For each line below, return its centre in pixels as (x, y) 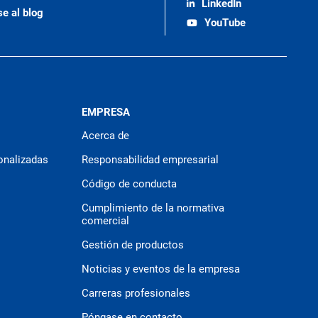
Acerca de (106, 136)
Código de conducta (130, 184)
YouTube (225, 22)
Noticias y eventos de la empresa (161, 269)
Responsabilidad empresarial (150, 160)
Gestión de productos (133, 245)
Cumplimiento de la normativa (153, 208)
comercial (106, 221)
